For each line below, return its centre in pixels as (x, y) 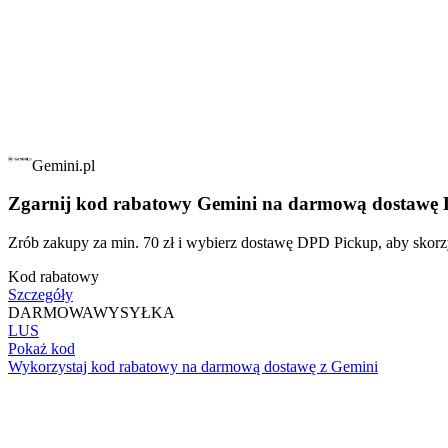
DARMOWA (50, 313)
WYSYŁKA (134, 313)
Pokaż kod (41, 349)
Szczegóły (40, 295)
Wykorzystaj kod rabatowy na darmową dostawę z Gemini (193, 367)
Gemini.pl (63, 165)
